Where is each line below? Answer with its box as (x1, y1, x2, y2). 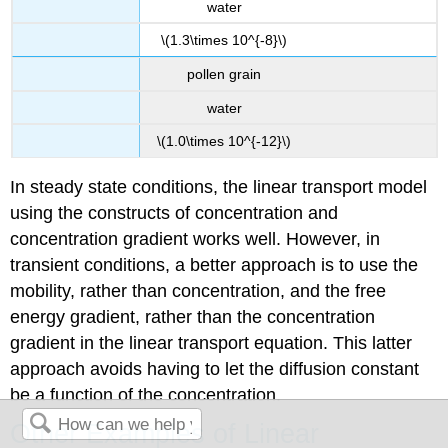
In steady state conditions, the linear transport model (10, 177, 428, 198)
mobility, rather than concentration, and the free (10, 281, 387, 302)
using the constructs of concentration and (10, 203, 339, 224)
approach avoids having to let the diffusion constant (10, 359, 420, 380)
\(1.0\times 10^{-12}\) (157, 133, 291, 150)
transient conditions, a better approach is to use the (10, 255, 419, 276)
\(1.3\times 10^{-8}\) (161, 32, 287, 49)
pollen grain (187, 66, 261, 83)
